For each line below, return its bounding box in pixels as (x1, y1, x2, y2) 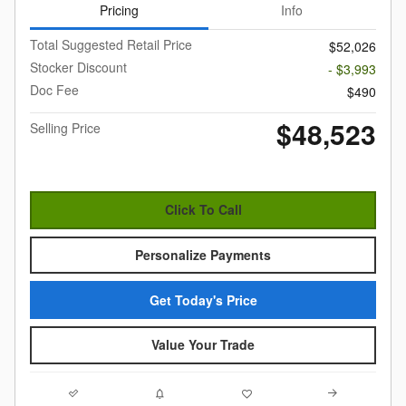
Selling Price (30, 119, 101, 138)
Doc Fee (30, 81, 79, 100)
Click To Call (164, 200, 242, 219)
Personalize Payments (135, 246, 271, 265)
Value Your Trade (151, 335, 255, 354)
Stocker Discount (30, 58, 127, 77)
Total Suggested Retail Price (30, 35, 192, 54)
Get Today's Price (149, 290, 257, 309)
